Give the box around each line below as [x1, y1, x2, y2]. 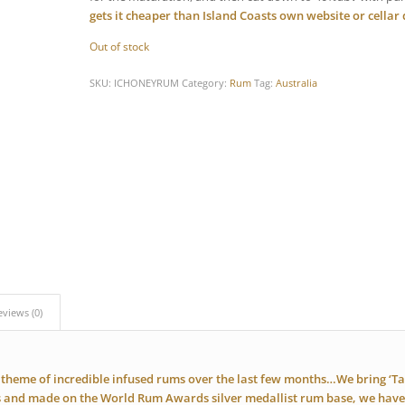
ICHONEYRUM [113, 76, 179, 90]
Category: [181, 76, 230, 90]
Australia [275, 76, 317, 90]
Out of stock [89, 39, 149, 55]
